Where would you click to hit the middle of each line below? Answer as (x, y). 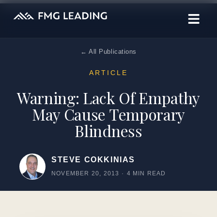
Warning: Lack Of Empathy (108, 98)
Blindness (108, 131)
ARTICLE (108, 73)
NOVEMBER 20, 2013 (85, 173)
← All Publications (108, 52)
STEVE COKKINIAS (93, 160)
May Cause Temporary (108, 114)
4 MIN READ (146, 173)
